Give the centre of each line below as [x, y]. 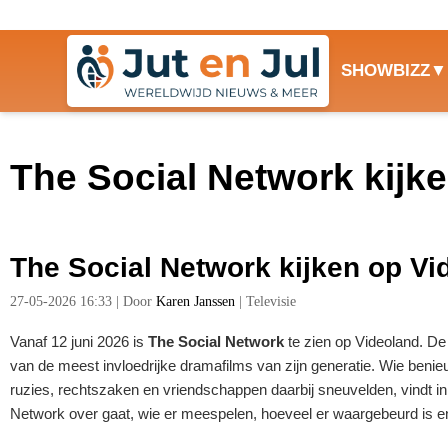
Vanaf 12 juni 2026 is [79, 342]
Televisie [271, 302]
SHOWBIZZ [385, 71]
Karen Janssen [195, 302]
